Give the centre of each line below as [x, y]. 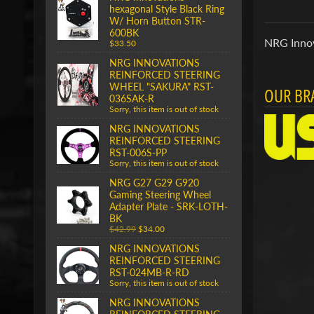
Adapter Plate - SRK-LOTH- [169, 206]
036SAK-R [132, 98]
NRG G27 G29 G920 [154, 182]
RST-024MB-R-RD [149, 272]
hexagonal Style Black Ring [167, 8]
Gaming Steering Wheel [160, 194]
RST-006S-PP [138, 152]
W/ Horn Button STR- [157, 20]
